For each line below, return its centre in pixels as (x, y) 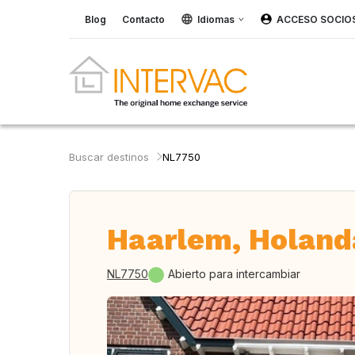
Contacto (143, 19)
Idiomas (216, 19)
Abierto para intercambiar (234, 274)
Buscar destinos (109, 157)
